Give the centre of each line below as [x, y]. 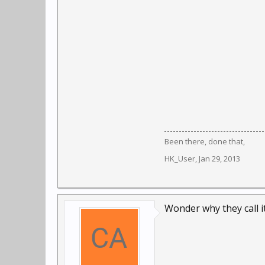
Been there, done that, [205, 141]
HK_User [180, 159]
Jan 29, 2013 [219, 159]
